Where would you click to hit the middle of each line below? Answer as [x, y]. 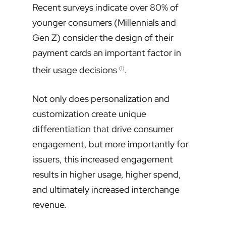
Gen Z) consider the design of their [103, 38]
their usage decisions [76, 70]
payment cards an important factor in [107, 53]
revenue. [49, 205]
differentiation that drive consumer [103, 129]
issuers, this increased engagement [103, 159]
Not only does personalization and [101, 99]
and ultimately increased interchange [106, 190]
